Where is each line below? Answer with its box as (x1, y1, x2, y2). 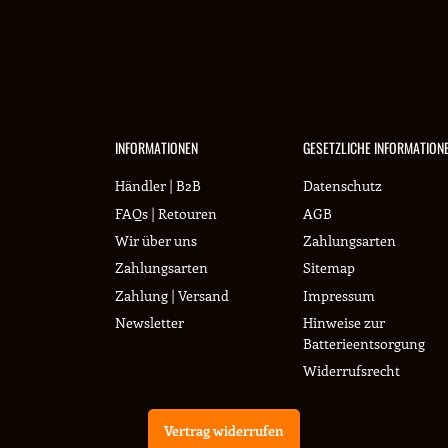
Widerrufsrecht (302, 361, 400, 381)
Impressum (302, 285, 375, 305)
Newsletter (115, 313, 184, 333)
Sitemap (302, 258, 355, 278)
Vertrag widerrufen (164, 420, 284, 440)
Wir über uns (115, 230, 197, 250)
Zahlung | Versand (115, 285, 229, 305)
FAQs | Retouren (115, 203, 217, 223)
